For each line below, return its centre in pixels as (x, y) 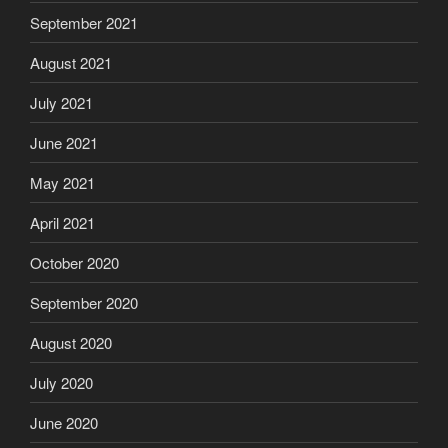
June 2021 (64, 142)
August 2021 (71, 62)
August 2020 (71, 342)
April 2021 (62, 222)
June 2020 (64, 422)
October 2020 (74, 262)
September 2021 (84, 22)
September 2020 (84, 302)
